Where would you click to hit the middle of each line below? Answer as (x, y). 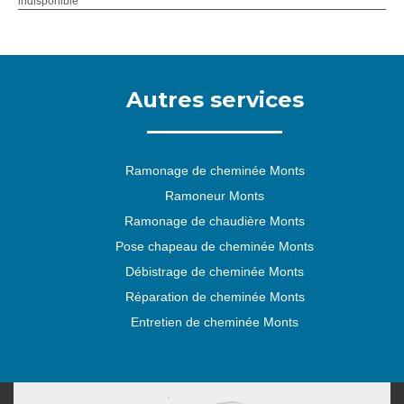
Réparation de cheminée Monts (215, 297)
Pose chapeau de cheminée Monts (215, 246)
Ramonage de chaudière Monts (215, 221)
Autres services (215, 100)
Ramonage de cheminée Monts (215, 170)
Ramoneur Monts (215, 196)
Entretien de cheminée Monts (215, 322)
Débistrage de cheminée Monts (215, 271)
